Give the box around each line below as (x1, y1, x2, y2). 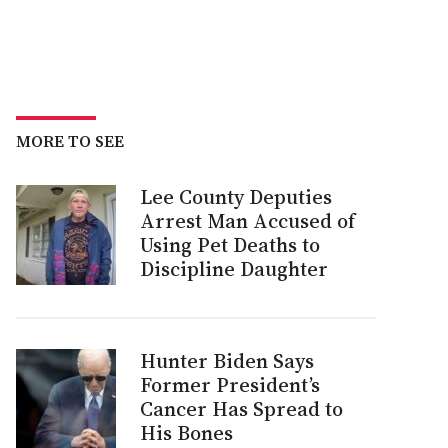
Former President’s (140, 371, 320, 399)
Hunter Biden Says (140, 347, 314, 375)
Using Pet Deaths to (140, 231, 320, 259)
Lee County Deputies (140, 183, 332, 211)
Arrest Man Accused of (140, 207, 355, 235)
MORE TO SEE (16, 130, 124, 152)
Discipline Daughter (140, 255, 328, 283)
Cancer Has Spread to (140, 395, 343, 423)
